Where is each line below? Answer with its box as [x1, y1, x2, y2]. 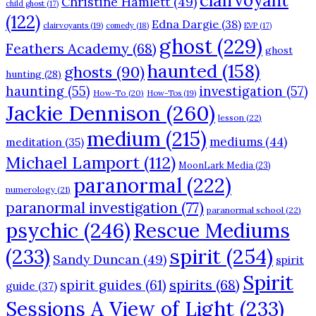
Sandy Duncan [53, 251, 140, 268]
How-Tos [147, 88, 181, 99]
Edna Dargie [152, 17, 219, 32]
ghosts [64, 62, 112, 83]
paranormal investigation [6, 198, 178, 218]
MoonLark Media [178, 159, 253, 171]
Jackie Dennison [6, 99, 161, 127]
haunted [147, 59, 217, 83]
